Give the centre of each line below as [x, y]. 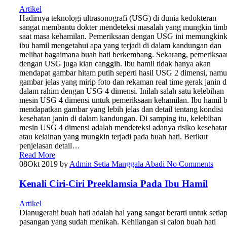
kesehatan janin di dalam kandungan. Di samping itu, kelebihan [120, 119]
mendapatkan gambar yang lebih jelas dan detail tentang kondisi [121, 109]
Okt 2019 [43, 164]
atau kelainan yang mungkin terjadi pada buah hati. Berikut [113, 137]
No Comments [189, 164]
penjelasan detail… [50, 146]
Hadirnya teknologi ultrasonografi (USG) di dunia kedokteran [118, 18]
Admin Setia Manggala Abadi [117, 164]
